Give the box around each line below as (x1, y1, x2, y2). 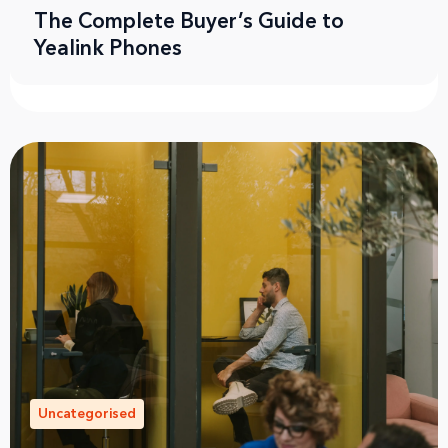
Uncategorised (38, 405, 136, 423)
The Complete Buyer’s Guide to (34, 8, 344, 34)
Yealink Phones (34, 35, 182, 61)
